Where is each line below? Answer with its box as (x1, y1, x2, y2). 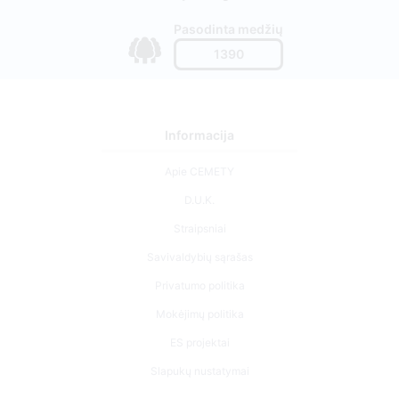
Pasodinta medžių (174, 20, 283, 37)
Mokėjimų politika (155, 306, 244, 321)
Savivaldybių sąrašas (146, 249, 253, 264)
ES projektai (169, 335, 230, 349)
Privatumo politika (154, 278, 245, 292)
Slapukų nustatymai (150, 363, 249, 378)
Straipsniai (173, 221, 226, 235)
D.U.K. (184, 192, 215, 207)
